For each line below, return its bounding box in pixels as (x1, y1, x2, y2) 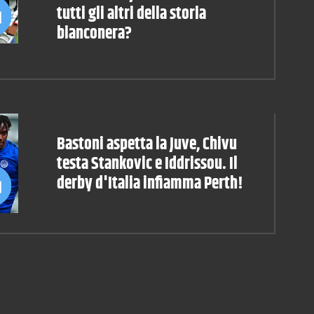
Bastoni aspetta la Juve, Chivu (56, 132, 237, 158)
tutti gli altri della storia (56, 1, 206, 27)
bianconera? (56, 21, 132, 47)
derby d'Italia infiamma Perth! (56, 171, 243, 197)
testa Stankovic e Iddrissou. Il (56, 151, 238, 177)
